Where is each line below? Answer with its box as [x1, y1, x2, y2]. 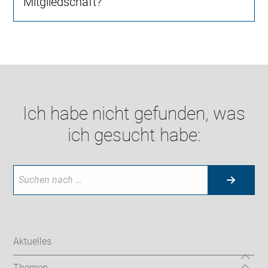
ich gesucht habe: [68, 124, 200, 145]
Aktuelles [13, 236, 52, 248]
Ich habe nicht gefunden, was [23, 102, 245, 124]
